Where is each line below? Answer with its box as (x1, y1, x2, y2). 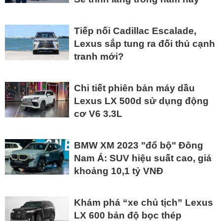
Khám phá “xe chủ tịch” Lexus (74, 197, 213, 208)
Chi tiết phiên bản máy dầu (74, 83, 195, 94)
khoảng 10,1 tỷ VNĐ (74, 166, 163, 177)
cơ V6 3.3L (74, 109, 122, 119)
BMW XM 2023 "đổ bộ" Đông (74, 140, 203, 151)
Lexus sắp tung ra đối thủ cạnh (74, 38, 215, 49)
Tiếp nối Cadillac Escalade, (74, 26, 196, 37)
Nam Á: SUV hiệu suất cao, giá (74, 153, 212, 164)
